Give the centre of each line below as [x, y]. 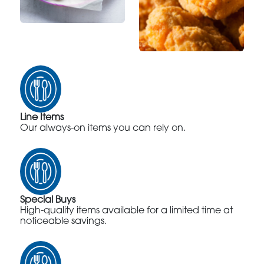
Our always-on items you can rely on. [103, 128]
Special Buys [48, 200]
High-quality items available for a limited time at [127, 211]
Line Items [42, 118]
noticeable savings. [64, 221]
